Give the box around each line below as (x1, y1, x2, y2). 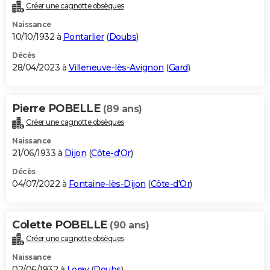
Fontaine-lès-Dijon (68, 178, 146, 190)
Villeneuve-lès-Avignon (68, 62, 164, 74)
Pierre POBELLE (12, 102, 103, 116)
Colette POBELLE (12, 218, 110, 232)
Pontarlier (63, 31, 104, 43)
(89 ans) (102, 103, 142, 115)
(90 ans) (110, 219, 149, 231)
